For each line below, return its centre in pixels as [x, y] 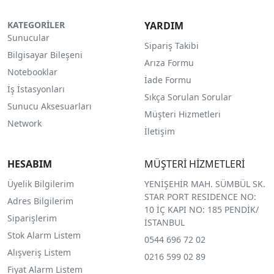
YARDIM [164, 25]
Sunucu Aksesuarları [50, 106]
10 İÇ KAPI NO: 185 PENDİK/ [201, 209]
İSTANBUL [164, 222]
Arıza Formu [169, 62]
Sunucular [28, 37]
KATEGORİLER [36, 24]
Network [24, 123]
